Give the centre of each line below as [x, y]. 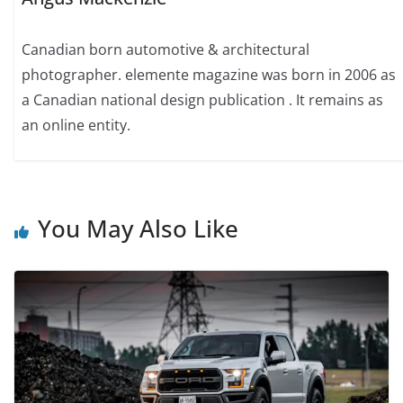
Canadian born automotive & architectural [166, 50]
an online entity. [76, 125]
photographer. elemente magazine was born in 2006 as [209, 75]
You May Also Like [138, 228]
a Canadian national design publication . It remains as [203, 100]
